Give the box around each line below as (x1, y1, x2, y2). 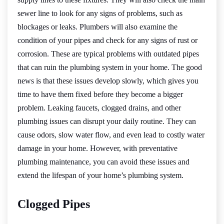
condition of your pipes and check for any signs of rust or (17, 35, 197, 44)
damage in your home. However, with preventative (17, 143, 177, 152)
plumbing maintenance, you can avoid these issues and (17, 157, 189, 166)
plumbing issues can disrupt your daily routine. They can (17, 116, 196, 125)
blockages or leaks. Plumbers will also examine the (17, 22, 177, 31)
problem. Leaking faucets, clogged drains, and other (17, 103, 181, 112)
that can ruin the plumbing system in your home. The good (17, 62, 202, 71)
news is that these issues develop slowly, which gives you (17, 76, 198, 85)
